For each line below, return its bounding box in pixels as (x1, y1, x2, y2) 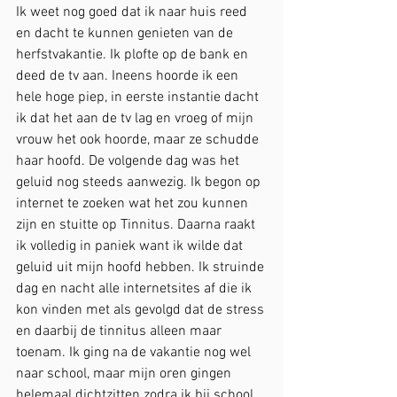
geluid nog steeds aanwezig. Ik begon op (16, 174, 264, 191)
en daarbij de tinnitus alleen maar (16, 323, 225, 340)
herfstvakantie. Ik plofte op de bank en (16, 46, 252, 64)
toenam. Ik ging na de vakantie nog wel (16, 344, 254, 362)
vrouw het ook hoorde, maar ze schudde (16, 131, 262, 149)
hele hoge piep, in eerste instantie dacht (16, 89, 262, 106)
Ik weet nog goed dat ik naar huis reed (16, 4, 251, 21)
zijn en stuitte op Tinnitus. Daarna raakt (16, 216, 259, 234)
